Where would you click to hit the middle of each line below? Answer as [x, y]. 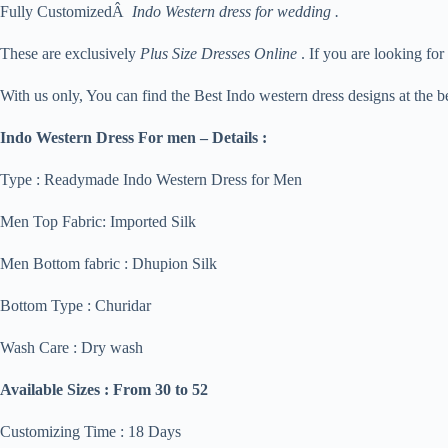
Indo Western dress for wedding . [235, 12]
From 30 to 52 [160, 390]
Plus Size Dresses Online [218, 54]
